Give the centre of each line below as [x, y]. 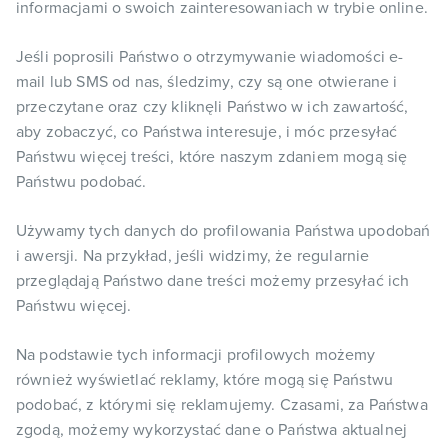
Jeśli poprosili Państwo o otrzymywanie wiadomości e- [210, 57]
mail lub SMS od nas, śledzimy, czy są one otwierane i [207, 82]
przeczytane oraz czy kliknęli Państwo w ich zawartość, [212, 107]
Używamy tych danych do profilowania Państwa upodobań [223, 231]
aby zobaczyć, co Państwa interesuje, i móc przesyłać [207, 132]
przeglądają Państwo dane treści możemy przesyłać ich [213, 281]
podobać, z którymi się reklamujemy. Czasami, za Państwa [222, 405]
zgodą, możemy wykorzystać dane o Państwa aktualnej [212, 430]
